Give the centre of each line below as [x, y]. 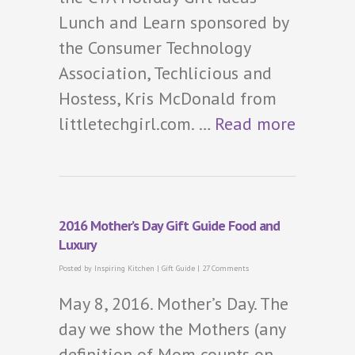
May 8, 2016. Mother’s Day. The [174, 303]
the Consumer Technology [155, 47]
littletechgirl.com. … [137, 123]
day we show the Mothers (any [172, 328]
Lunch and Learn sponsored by [174, 22]
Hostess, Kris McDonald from [168, 98]
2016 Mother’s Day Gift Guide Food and [169, 225]
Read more [255, 123]
